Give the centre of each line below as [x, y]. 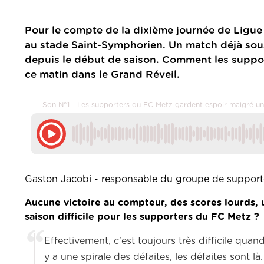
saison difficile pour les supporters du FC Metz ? [142, 217]
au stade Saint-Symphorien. [95, 45]
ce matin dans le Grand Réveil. [102, 75]
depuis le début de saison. [92, 60]
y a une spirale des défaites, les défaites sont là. [154, 257]
